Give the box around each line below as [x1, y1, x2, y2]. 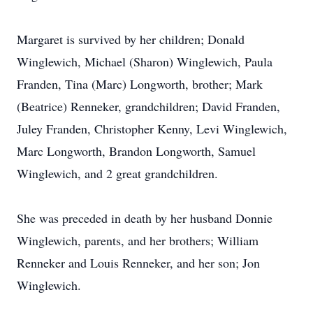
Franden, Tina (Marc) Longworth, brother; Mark [17, 75, 263, 92]
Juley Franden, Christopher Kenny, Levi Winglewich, [17, 120, 287, 137]
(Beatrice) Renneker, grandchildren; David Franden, [17, 98, 280, 115]
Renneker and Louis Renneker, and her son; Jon [17, 254, 260, 271]
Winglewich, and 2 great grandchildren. [17, 165, 218, 182]
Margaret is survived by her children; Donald [17, 31, 245, 48]
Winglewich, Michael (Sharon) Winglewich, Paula [17, 53, 272, 70]
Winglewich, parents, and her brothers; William [17, 232, 259, 249]
